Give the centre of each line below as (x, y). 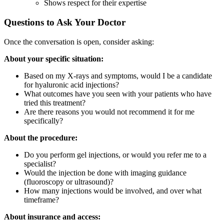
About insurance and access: (52, 216)
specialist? (40, 163)
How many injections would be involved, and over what (113, 190)
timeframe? (41, 199)
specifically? (43, 120)
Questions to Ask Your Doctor (65, 22)
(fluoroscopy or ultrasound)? (69, 181)
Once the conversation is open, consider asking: (79, 41)
